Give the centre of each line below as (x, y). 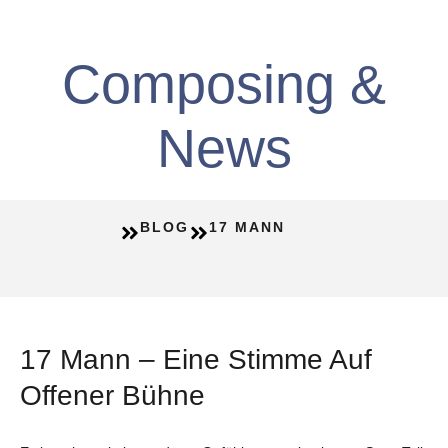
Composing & (224, 84)
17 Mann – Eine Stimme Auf (196, 359)
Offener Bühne (112, 395)
